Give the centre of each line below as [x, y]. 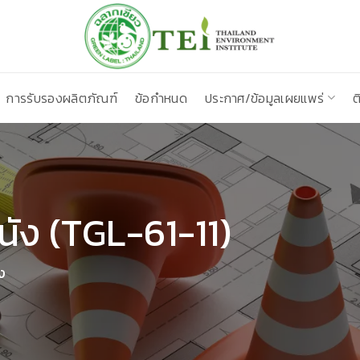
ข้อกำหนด [161, 98]
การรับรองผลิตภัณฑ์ [61, 98]
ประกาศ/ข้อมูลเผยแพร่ [264, 98]
